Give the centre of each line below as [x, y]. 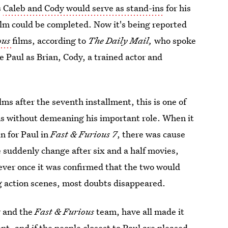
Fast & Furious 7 [84, 134]
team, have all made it [140, 211]
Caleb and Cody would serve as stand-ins [84, 8]
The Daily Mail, [121, 40]
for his [178, 8]
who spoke [175, 40]
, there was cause [151, 134]
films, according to [50, 40]
